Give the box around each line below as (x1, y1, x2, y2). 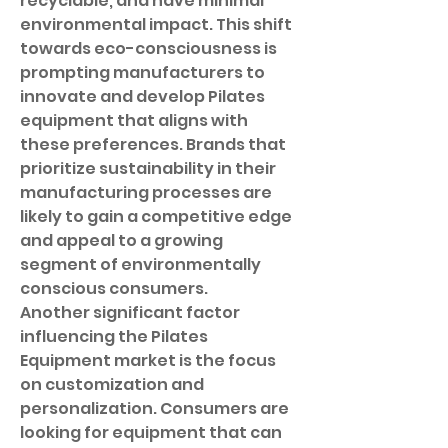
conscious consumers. (20, 277, 208, 300)
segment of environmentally (20, 253, 261, 276)
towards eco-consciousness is (20, 37, 277, 60)
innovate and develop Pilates (20, 85, 265, 108)
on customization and (20, 373, 204, 396)
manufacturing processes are (20, 181, 272, 204)
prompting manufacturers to (20, 61, 265, 84)
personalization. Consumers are (20, 397, 289, 420)
